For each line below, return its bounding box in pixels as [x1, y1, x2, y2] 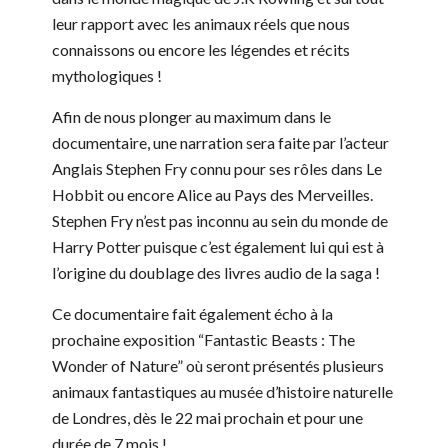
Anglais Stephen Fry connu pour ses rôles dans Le [52, 159, 382, 179]
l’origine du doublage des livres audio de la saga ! [52, 263, 380, 283]
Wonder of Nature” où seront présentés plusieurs [52, 356, 384, 376]
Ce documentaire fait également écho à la [52, 304, 333, 324]
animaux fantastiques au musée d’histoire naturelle [52, 382, 393, 402]
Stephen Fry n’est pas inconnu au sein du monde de [52, 211, 388, 231]
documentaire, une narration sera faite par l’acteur [52, 133, 389, 153]
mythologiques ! [52, 66, 162, 86]
